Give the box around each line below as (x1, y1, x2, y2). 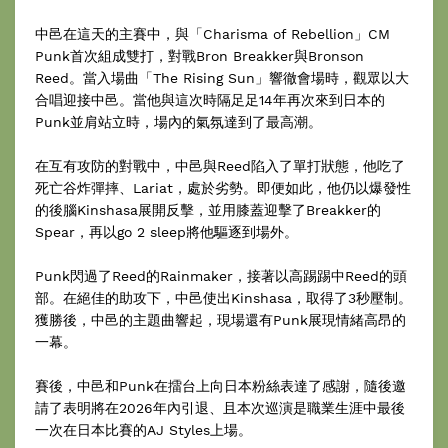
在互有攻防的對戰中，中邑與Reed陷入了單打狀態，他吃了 (35, 157, 405, 174)
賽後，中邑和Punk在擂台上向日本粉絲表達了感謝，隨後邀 (35, 377, 406, 394)
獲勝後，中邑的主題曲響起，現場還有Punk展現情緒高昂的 (35, 311, 406, 328)
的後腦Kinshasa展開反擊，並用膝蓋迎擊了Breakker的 (35, 201, 381, 218)
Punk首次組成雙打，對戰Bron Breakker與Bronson (35, 47, 364, 64)
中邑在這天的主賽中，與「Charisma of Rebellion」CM (35, 25, 390, 42)
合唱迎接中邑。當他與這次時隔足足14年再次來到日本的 (35, 91, 385, 108)
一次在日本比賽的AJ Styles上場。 (35, 421, 252, 438)
